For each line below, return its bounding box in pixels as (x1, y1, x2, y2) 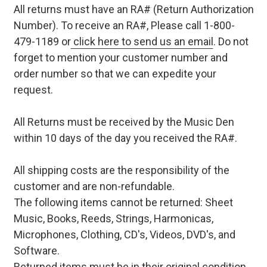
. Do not (213, 35, 249, 48)
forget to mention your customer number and (13, 51, 228, 64)
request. (13, 83, 53, 96)
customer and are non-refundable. (13, 179, 175, 193)
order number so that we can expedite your (13, 67, 216, 80)
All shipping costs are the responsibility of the (13, 163, 229, 176)
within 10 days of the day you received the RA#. (13, 131, 237, 144)
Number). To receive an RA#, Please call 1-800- (13, 18, 235, 32)
